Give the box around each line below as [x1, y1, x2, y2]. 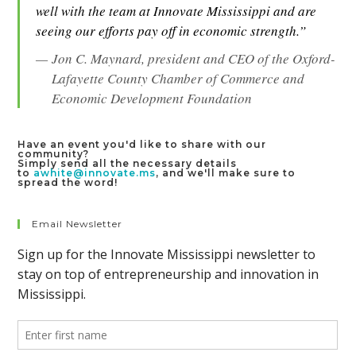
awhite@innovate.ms [33, 167, 157, 179]
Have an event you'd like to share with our [17, 138, 267, 150]
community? [17, 148, 90, 160]
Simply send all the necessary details [17, 157, 238, 169]
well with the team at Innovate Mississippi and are [36, 2, 317, 20]
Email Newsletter [32, 218, 123, 230]
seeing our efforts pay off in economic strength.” [36, 21, 307, 40]
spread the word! [17, 176, 118, 188]
